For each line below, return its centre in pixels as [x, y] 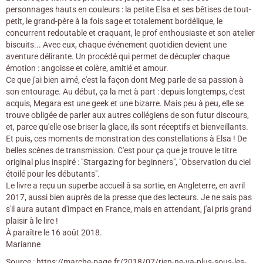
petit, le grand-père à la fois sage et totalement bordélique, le [114, 21]
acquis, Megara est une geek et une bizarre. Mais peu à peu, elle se [125, 103]
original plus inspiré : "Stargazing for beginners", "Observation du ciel [128, 162]
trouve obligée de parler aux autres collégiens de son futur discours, [127, 115]
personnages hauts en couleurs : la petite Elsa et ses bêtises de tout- [129, 9]
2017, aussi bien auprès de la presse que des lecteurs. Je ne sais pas [129, 197]
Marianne [24, 244]
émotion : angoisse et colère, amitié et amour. [87, 68]
